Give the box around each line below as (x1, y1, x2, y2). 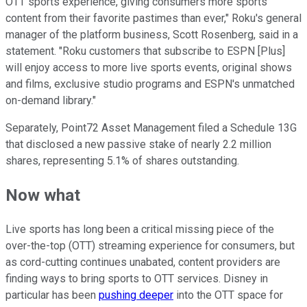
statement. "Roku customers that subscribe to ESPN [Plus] (5, 45, 285, 58)
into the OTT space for (173, 288, 283, 302)
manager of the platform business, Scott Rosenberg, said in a (5, 28, 298, 42)
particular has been (5, 288, 99, 302)
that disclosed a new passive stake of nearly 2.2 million (5, 138, 271, 151)
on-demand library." (5, 94, 96, 108)
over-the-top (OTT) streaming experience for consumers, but (5, 239, 295, 253)
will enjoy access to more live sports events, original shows (5, 61, 292, 75)
